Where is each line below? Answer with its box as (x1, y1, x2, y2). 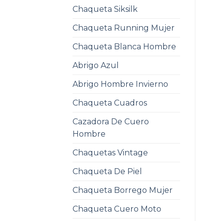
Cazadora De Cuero (73, 116, 149, 126)
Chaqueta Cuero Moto (73, 204, 161, 214)
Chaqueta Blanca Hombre (73, 41, 176, 51)
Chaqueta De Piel (73, 166, 142, 176)
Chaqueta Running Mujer (73, 23, 175, 33)
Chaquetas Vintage (73, 147, 148, 157)
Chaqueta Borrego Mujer (73, 185, 173, 195)
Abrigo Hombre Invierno (73, 79, 168, 89)
